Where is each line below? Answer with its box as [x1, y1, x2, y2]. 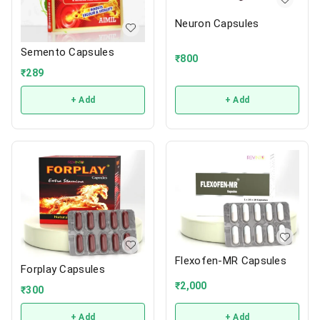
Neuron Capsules [175, 16, 259, 30]
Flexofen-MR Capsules [175, 254, 286, 268]
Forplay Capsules [21, 262, 105, 276]
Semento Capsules [21, 45, 114, 59]
